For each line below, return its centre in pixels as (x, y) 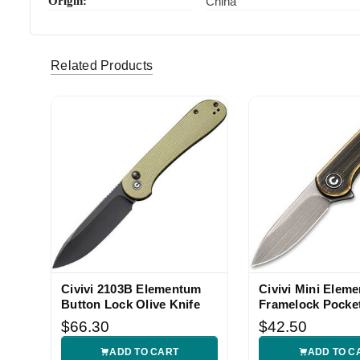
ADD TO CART (144, 352)
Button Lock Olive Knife (131, 304)
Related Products (102, 66)
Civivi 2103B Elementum (131, 288)
